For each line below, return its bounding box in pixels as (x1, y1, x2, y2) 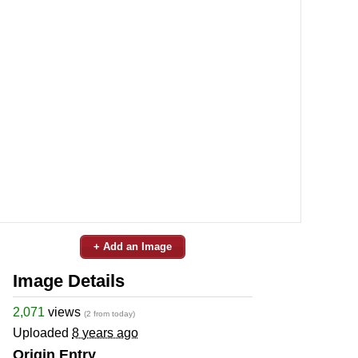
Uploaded (13, 325, 72, 340)
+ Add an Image (93, 240, 172, 253)
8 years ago (72, 325, 138, 340)
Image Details (13, 270, 125, 291)
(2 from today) (84, 308, 135, 318)
